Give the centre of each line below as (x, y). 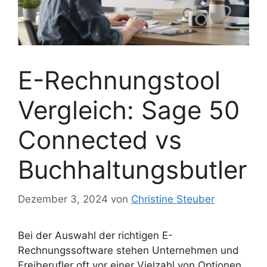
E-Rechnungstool (119, 80)
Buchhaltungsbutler (133, 170)
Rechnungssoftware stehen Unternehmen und (128, 250)
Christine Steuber (173, 199)
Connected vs (100, 140)
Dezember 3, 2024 (63, 199)
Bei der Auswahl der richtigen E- (95, 235)
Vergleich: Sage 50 (129, 110)
